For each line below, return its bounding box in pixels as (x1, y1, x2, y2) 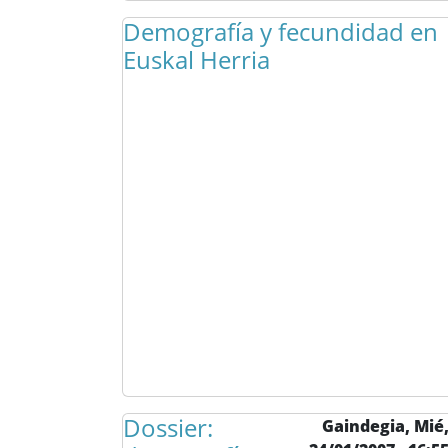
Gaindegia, (322, 415, 415, 437)
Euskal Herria (123, 43, 270, 76)
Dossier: (123, 411, 213, 444)
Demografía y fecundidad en (123, 15, 438, 48)
